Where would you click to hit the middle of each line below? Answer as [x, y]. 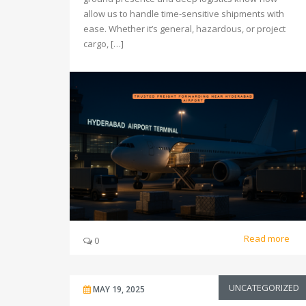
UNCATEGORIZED [264, 288]
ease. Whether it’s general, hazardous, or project [184, 29]
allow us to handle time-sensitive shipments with [184, 14]
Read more [268, 238]
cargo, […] [103, 44]
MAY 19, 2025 [119, 289]
